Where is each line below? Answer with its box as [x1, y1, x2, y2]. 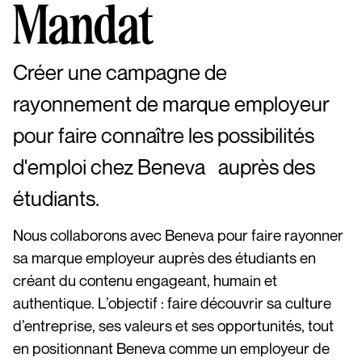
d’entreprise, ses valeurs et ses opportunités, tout [13, 315, 334, 335]
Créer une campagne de [13, 59, 227, 85]
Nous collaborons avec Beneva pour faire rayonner [13, 225, 343, 244]
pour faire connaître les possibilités [13, 122, 314, 148]
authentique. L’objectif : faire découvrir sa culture [13, 293, 331, 312]
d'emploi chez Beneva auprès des [13, 154, 315, 179]
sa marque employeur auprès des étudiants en [13, 247, 316, 267]
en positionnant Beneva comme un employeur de [13, 338, 330, 357]
